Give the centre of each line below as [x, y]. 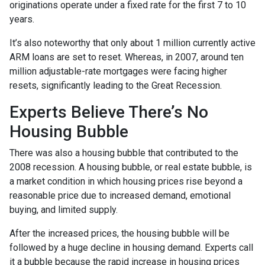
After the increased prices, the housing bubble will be [119, 233]
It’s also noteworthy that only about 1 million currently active [132, 43]
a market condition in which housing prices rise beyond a [126, 181]
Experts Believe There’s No [109, 112]
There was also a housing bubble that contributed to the [124, 153]
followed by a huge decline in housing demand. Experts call [131, 247]
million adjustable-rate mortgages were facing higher [118, 71]
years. [22, 19]
